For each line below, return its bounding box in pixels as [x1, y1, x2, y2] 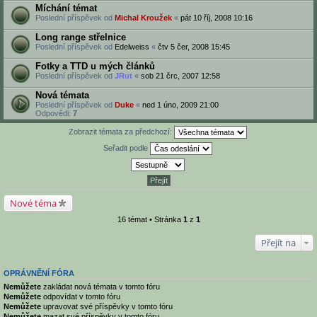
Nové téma [10, 197, 57, 209]
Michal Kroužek [115, 13, 172, 22]
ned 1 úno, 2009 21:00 [142, 100, 219, 109]
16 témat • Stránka [117, 215, 183, 224]
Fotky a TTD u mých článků [35, 61, 155, 71]
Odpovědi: [35, 109, 73, 117]
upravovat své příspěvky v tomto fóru [41, 302, 173, 311]
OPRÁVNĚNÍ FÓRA [4, 269, 74, 277]
